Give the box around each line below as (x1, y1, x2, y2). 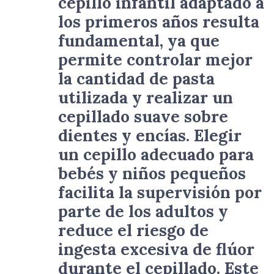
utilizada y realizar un (58, 87, 233, 108)
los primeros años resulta (58, 11, 259, 32)
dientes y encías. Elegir (58, 125, 242, 146)
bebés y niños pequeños (58, 163, 246, 183)
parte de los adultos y (58, 201, 228, 221)
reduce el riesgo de (58, 220, 209, 240)
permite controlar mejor (58, 49, 253, 70)
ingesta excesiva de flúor (58, 239, 254, 259)
